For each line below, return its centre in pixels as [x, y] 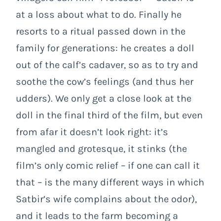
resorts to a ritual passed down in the [101, 31]
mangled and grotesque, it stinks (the [101, 148]
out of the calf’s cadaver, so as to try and [107, 65]
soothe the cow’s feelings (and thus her [105, 81]
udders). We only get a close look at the [104, 98]
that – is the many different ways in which [110, 182]
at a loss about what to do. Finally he [99, 14]
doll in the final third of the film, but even [109, 115]
